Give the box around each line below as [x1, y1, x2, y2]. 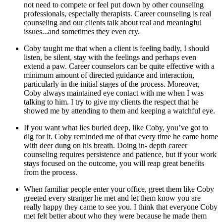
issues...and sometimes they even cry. [24, 27, 140, 36]
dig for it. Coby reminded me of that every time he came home [24, 132, 218, 141]
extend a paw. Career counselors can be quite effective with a [24, 62, 215, 71]
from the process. [24, 168, 77, 177]
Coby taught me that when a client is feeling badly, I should [24, 44, 209, 53]
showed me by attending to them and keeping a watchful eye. [24, 107, 215, 115]
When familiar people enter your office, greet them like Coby [24, 185, 214, 194]
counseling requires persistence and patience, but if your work [24, 150, 217, 159]
